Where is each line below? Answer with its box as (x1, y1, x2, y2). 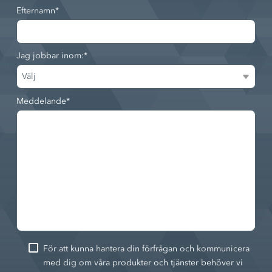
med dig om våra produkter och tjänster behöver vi (43, 257, 243, 268)
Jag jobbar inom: (16, 50, 84, 61)
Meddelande (16, 96, 66, 107)
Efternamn (16, 5, 55, 16)
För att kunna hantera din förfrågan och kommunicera (43, 243, 250, 254)
